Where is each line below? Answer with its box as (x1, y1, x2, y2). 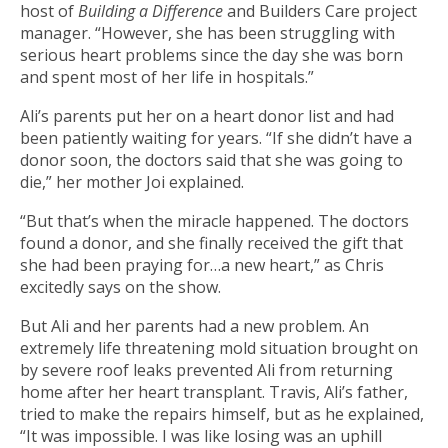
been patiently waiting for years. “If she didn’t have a (20, 127, 412, 150)
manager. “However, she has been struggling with (20, 22, 395, 45)
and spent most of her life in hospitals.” (20, 66, 314, 89)
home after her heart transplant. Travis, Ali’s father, (20, 381, 408, 404)
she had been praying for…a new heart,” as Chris (20, 254, 384, 277)
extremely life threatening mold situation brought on (20, 337, 418, 360)
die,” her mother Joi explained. (20, 171, 244, 194)
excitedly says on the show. (20, 276, 221, 299)
